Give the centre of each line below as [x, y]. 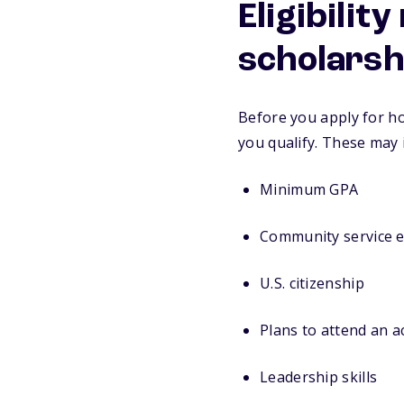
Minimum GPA [309, 190]
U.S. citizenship [312, 284]
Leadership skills [319, 377]
